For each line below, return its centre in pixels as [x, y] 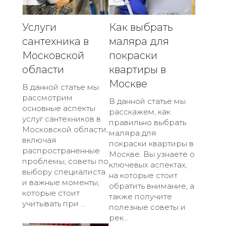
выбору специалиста [64, 172]
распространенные [61, 150]
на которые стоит [143, 175]
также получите [140, 196]
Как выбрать [141, 27]
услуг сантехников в [62, 119]
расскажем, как [140, 111]
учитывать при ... [54, 203]
